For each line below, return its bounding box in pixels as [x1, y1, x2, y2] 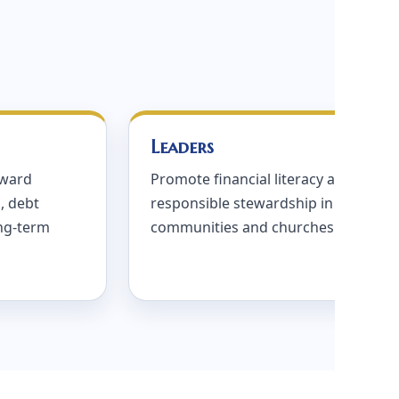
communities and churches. [151, 217, 338, 237]
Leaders [151, 135, 214, 159]
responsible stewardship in [151, 193, 333, 213]
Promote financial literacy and [151, 169, 353, 189]
